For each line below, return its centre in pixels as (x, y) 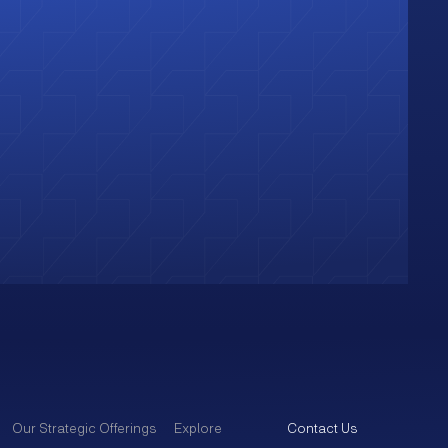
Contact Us (322, 428)
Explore (197, 428)
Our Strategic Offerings (84, 428)
